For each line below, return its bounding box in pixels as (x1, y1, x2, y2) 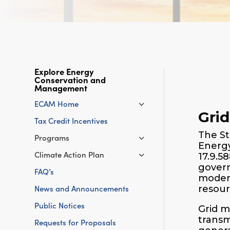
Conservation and (34, 73, 106, 85)
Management (34, 81, 88, 93)
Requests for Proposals (34, 217, 117, 228)
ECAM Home (34, 98, 79, 109)
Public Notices (34, 200, 85, 211)
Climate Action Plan (34, 149, 105, 160)
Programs (34, 132, 70, 143)
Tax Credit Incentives (34, 115, 108, 126)
